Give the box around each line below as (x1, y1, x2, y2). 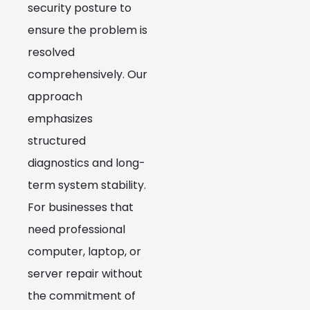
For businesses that (28, 199, 134, 216)
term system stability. (28, 177, 146, 194)
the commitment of (28, 288, 136, 304)
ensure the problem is (28, 22, 147, 39)
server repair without (28, 266, 143, 282)
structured (28, 133, 86, 149)
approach (28, 89, 82, 105)
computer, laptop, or (28, 244, 141, 260)
